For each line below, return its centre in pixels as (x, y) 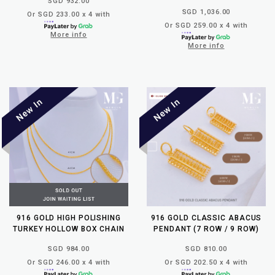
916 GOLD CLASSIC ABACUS (206, 218)
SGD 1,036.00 (206, 12)
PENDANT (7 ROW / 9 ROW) (206, 229)
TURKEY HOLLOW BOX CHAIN (69, 229)
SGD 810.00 (206, 249)
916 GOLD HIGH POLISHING (69, 218)
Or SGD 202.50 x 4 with (206, 262)
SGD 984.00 (69, 249)
